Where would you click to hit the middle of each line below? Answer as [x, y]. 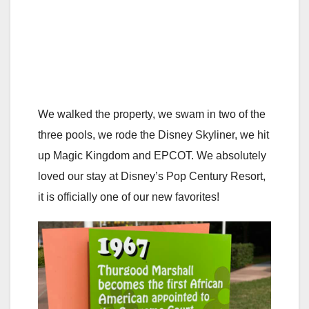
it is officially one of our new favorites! [129, 197]
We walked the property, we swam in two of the [152, 114]
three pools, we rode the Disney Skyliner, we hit [153, 135]
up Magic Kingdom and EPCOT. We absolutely [152, 156]
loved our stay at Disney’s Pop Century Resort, [152, 177]
